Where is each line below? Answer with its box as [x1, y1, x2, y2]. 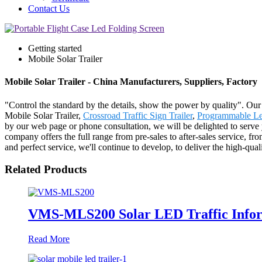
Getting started [28, 43, 82, 53]
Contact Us [28, 4, 70, 13]
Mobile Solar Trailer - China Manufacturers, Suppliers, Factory [5, 77, 257, 87]
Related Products [5, 163, 87, 176]
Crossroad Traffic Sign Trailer [83, 110, 192, 120]
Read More [28, 233, 70, 244]
